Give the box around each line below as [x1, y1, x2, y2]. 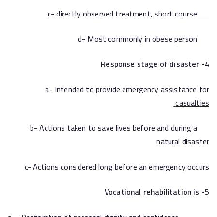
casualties [175, 95, 209, 110]
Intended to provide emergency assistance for [52, 82, 209, 96]
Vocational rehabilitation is [105, 185, 200, 199]
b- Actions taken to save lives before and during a [30, 121, 198, 135]
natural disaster [156, 134, 209, 149]
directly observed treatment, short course [56, 6, 198, 21]
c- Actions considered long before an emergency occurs [24, 159, 209, 174]
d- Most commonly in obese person [197, 31, 209, 46]
